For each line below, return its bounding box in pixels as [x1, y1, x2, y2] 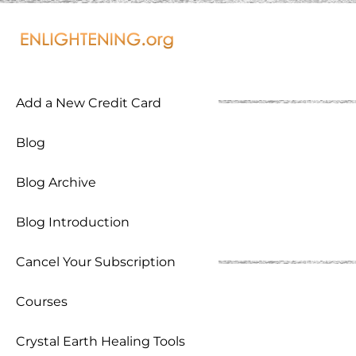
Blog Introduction [16, 215, 130, 230]
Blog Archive [16, 175, 96, 190]
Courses [16, 294, 68, 309]
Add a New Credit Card [16, 95, 161, 110]
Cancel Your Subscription [16, 254, 176, 269]
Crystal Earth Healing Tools [16, 334, 185, 349]
